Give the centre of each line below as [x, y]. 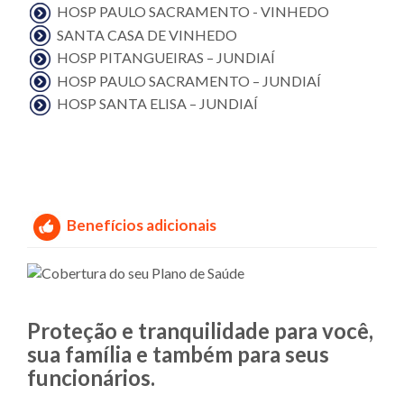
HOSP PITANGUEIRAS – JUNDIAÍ [166, 58]
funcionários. [91, 377]
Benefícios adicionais [142, 225]
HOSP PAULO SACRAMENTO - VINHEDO [193, 12]
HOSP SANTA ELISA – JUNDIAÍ [157, 104]
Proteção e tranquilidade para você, [200, 330]
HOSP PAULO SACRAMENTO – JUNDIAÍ [189, 80]
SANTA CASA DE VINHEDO [147, 34]
